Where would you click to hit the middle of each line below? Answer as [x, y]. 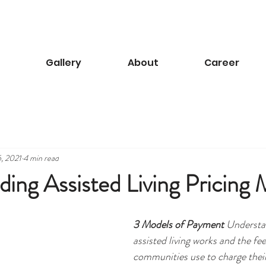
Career [221, 63]
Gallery [64, 63]
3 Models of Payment [178, 224]
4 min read [41, 158]
